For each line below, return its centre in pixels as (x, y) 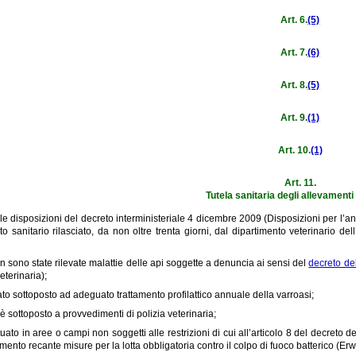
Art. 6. (294, 19)
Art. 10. (294, 150)
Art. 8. (294, 85)
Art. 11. (300, 182)
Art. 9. (294, 117)
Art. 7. (294, 52)
